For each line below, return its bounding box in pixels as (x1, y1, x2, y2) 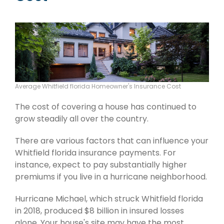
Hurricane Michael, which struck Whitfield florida (15, 193, 203, 205)
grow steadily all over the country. (15, 113, 148, 125)
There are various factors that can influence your (15, 135, 208, 147)
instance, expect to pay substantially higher (15, 159, 187, 171)
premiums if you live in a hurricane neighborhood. (15, 171, 207, 183)
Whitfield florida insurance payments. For (15, 147, 176, 159)
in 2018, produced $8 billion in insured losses (15, 205, 184, 217)
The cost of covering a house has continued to (15, 101, 196, 113)
